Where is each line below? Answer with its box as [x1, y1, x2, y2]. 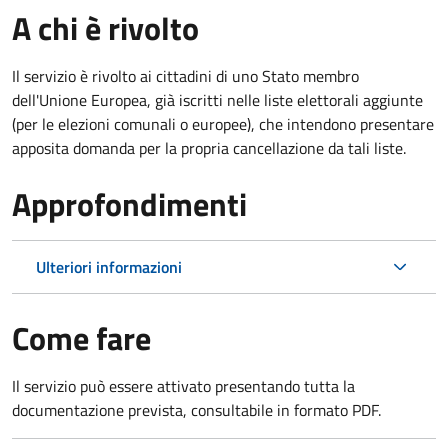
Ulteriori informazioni [36, 254, 182, 279]
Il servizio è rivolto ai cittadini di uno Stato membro [12, 63, 359, 88]
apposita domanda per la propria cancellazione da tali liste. [12, 135, 406, 160]
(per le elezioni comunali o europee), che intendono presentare [12, 111, 434, 136]
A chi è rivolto [12, 3, 199, 52]
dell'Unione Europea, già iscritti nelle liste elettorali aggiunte [12, 87, 423, 112]
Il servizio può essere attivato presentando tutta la [12, 373, 355, 398]
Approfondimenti [12, 179, 247, 228]
